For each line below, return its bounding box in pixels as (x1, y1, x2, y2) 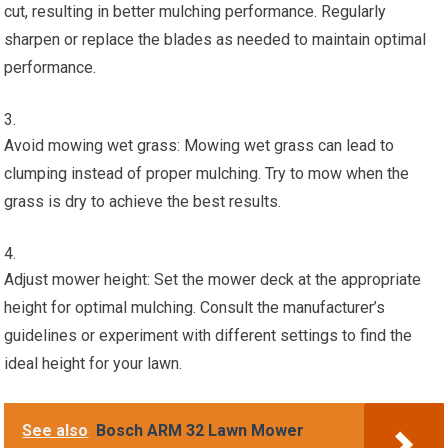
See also (22, 420, 89, 440)
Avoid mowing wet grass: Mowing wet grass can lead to (4, 135, 395, 155)
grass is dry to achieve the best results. (4, 191, 282, 211)
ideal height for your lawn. (4, 353, 183, 373)
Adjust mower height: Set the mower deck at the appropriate (4, 269, 422, 289)
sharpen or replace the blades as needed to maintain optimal (4, 29, 427, 49)
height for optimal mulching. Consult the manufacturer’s (4, 297, 386, 317)
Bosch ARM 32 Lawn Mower (96, 420, 305, 440)
